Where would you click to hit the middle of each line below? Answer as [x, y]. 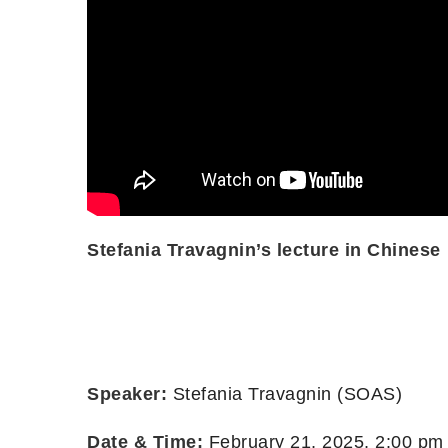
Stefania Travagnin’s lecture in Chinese [264, 249]
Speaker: [130, 393]
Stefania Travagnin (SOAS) [287, 393]
